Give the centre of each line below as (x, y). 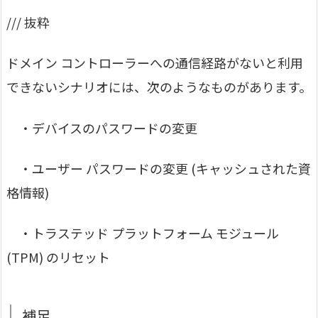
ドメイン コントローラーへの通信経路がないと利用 (155, 63)
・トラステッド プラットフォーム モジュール (143, 233)
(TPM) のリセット (58, 257)
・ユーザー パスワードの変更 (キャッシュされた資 (159, 168)
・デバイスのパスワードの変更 (102, 127)
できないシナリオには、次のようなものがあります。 (159, 87)
